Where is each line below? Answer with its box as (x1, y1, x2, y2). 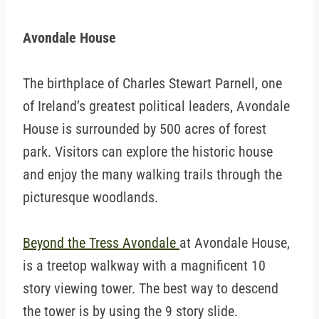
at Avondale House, (179, 234, 290, 252)
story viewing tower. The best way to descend (23, 280, 278, 298)
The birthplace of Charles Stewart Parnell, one (23, 75, 282, 93)
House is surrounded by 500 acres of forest (23, 120, 266, 138)
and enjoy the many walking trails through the (23, 166, 282, 184)
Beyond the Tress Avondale (23, 234, 179, 252)
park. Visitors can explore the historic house (23, 143, 273, 161)
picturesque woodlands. (23, 189, 158, 206)
